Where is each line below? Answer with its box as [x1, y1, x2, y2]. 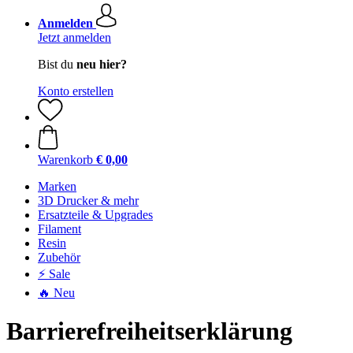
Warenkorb [38, 153, 93, 166]
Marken [38, 180, 76, 193]
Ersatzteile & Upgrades [38, 208, 153, 221]
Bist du [38, 58, 76, 71]
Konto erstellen [38, 84, 113, 98]
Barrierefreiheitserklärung [6, 317, 292, 346]
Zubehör [38, 251, 80, 264]
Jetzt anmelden [38, 31, 111, 44]
